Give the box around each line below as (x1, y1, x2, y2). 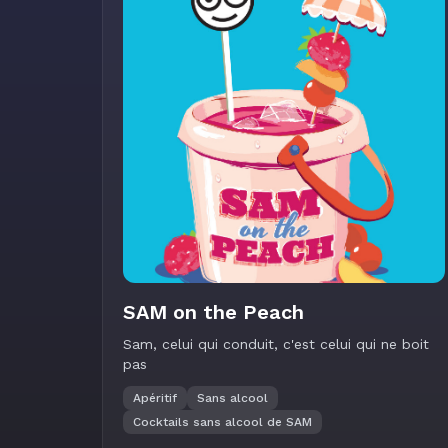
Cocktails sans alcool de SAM (133, 415, 312, 429)
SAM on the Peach (123, 300, 304, 324)
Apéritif (133, 391, 177, 405)
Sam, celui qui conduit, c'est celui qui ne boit (123, 336, 429, 352)
